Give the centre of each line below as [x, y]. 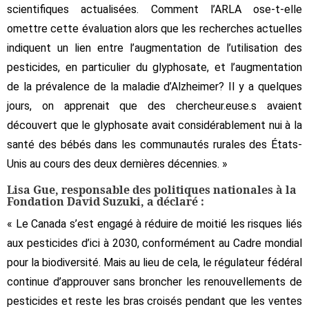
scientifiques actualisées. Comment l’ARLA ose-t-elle [154, 9]
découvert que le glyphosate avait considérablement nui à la [154, 125]
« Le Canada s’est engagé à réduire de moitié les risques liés [154, 223]
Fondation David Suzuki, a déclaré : [106, 201]
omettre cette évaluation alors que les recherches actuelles [154, 28]
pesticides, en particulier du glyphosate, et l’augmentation [154, 67]
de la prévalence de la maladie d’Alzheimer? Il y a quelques [154, 86]
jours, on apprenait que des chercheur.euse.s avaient [154, 106]
